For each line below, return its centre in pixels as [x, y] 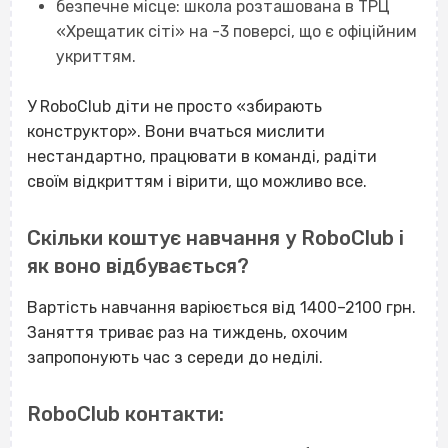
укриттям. [95, 56]
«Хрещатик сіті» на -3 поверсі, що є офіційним [236, 31]
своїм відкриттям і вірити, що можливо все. [197, 182]
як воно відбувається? [138, 266]
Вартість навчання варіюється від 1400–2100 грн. [221, 308]
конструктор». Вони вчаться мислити [176, 132]
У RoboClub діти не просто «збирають [174, 107]
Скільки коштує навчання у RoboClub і [215, 238]
